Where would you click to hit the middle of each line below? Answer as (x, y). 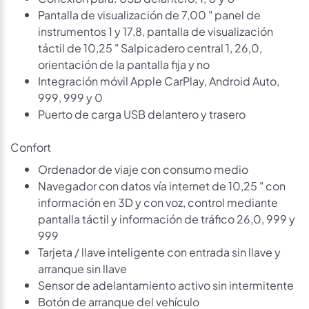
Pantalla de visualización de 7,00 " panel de (149, 14)
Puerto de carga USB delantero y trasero (142, 113)
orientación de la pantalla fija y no (124, 63)
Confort (31, 146)
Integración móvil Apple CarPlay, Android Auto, (159, 80)
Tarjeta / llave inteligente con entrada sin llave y (159, 251)
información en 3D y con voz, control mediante (158, 201)
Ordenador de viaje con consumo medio (143, 168)
